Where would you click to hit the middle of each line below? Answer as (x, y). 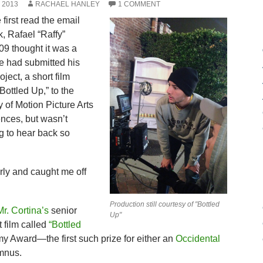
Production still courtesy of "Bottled (164, 204)
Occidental (198, 239)
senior (63, 210)
